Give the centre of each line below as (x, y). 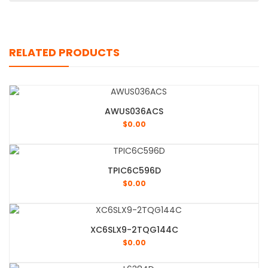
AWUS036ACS (134, 112)
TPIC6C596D (134, 171)
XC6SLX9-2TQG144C (134, 230)
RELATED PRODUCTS (64, 53)
